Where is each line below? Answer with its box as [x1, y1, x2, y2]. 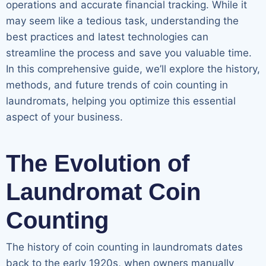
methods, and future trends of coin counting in [6, 78, 228, 91]
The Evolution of [6, 150, 189, 176]
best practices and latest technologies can [6, 30, 208, 43]
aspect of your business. [6, 110, 123, 123]
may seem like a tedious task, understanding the [6, 14, 239, 27]
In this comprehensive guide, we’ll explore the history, [6, 62, 260, 75]
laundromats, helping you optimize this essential [6, 94, 236, 107]
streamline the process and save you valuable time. [6, 46, 252, 59]
